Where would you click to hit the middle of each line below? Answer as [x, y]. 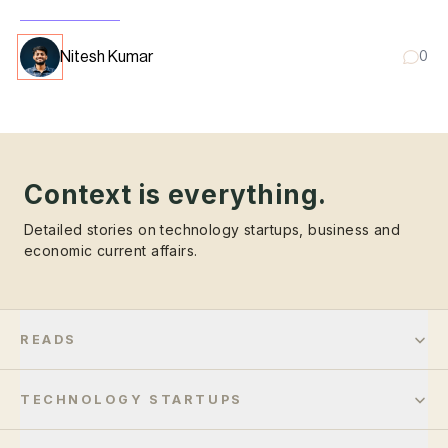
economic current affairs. [111, 251]
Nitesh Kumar [106, 57]
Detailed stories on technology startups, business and [212, 230]
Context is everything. [176, 195]
